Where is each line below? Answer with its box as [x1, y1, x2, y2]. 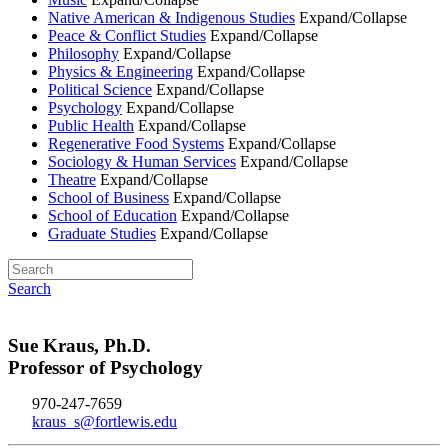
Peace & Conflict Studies [48, 27, 206, 45]
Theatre [48, 171, 96, 189]
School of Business [48, 189, 169, 207]
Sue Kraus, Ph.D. [8, 334, 151, 356]
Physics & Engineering [48, 63, 193, 81]
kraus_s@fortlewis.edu [32, 412, 177, 430]
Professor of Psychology [8, 356, 203, 378]
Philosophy [48, 45, 119, 63]
